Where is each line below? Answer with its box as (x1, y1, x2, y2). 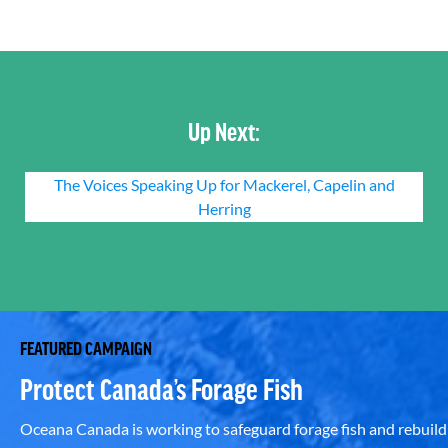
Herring (197, 199, 251, 219)
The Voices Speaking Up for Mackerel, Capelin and (53, 175, 395, 195)
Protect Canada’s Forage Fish (20, 372, 313, 404)
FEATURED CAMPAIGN (20, 337, 152, 358)
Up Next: (188, 117, 260, 145)
